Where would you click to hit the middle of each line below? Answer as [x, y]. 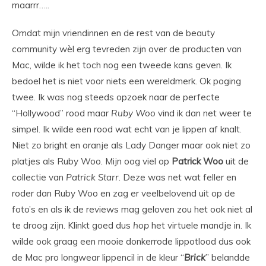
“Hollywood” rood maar [61, 113]
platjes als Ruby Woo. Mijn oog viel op [92, 161]
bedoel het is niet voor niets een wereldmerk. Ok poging [126, 81]
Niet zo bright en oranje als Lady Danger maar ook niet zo [131, 145]
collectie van [39, 178]
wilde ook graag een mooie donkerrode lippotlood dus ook [131, 242]
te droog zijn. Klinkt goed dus [72, 226]
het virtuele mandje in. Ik [200, 226]
